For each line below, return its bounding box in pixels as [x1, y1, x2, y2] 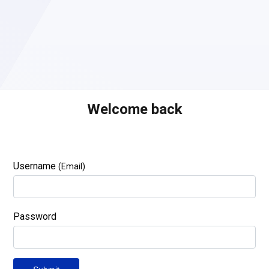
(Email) [58, 162, 85, 171]
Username [13, 160, 58, 172]
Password [13, 211, 56, 222]
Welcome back [86, 101, 183, 118]
